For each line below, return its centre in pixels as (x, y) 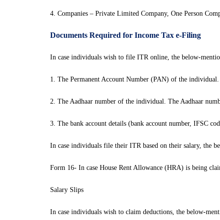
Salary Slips (67, 190)
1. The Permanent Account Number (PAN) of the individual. (135, 79)
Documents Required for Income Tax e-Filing (125, 35)
